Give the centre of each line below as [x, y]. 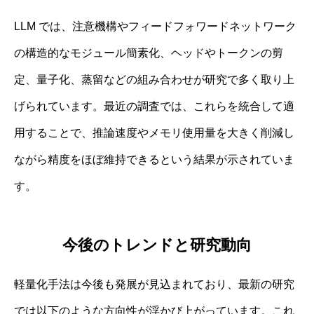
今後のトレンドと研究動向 [157, 245]
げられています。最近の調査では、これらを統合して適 [154, 106]
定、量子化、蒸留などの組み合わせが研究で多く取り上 [154, 79]
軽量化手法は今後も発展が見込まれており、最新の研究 [154, 285]
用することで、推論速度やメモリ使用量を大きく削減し [154, 132]
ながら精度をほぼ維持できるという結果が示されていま [154, 159]
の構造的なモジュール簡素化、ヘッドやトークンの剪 [149, 53]
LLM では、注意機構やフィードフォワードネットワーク [155, 26]
